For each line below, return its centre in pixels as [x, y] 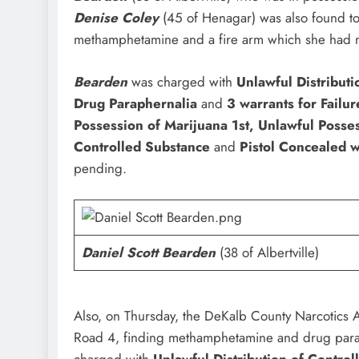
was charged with [182, 81]
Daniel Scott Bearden [148, 253]
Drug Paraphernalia [137, 103]
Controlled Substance [144, 146]
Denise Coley [116, 18]
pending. [100, 168]
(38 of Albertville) [267, 253]
